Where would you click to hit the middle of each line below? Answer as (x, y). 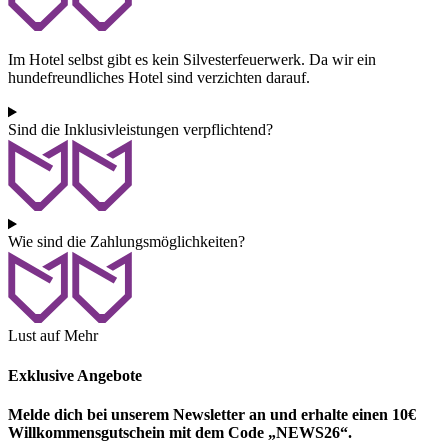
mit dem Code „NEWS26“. (258, 432)
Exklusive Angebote (75, 375)
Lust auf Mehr (53, 336)
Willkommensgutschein (86, 432)
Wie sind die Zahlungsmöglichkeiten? (126, 242)
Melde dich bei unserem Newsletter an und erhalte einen (200, 414)
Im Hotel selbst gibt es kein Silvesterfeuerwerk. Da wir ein (192, 60)
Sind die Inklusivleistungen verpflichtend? (140, 130)
